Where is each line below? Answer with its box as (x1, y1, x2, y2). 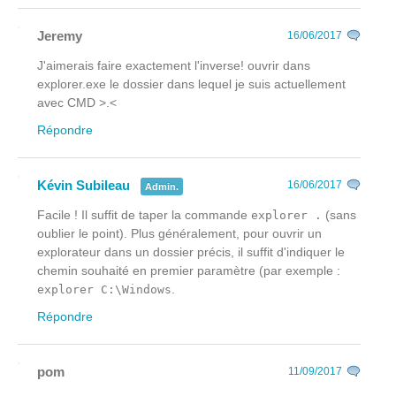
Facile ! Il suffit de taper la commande (37, 208, 251, 223)
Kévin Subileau (37, 178, 130, 194)
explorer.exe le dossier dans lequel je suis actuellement (37, 77, 346, 92)
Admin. (145, 181, 179, 193)
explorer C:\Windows (37, 283, 171, 297)
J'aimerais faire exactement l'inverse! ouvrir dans (37, 58, 310, 73)
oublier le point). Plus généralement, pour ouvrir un (37, 226, 322, 241)
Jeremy (37, 28, 82, 44)
